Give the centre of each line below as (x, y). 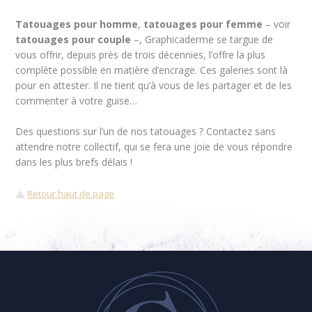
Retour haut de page (71, 194)
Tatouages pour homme (77, 24)
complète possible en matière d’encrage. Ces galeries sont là (152, 70)
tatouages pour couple (73, 39)
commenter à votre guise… (77, 101)
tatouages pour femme (203, 24)
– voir (277, 24)
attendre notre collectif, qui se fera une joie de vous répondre (154, 147)
